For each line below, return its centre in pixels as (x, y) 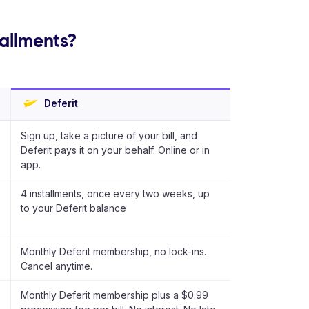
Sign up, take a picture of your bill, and (109, 136)
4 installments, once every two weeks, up (115, 193)
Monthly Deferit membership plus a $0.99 (114, 295)
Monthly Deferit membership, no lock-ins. (113, 251)
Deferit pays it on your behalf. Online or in (115, 150)
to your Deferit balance (73, 208)
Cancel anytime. (57, 266)
